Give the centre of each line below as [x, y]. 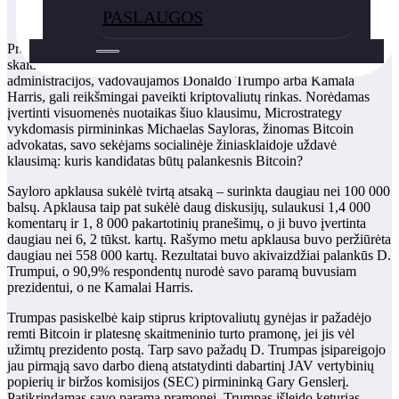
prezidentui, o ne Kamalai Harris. [100, 287]
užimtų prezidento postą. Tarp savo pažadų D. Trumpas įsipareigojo [196, 349]
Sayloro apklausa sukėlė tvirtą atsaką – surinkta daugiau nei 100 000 [199, 191]
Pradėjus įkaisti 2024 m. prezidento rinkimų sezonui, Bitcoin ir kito [195, 48]
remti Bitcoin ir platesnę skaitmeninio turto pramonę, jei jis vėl [181, 333]
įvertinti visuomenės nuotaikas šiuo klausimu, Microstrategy [175, 112]
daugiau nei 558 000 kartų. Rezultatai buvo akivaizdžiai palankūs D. [199, 255]
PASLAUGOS [153, 17]
